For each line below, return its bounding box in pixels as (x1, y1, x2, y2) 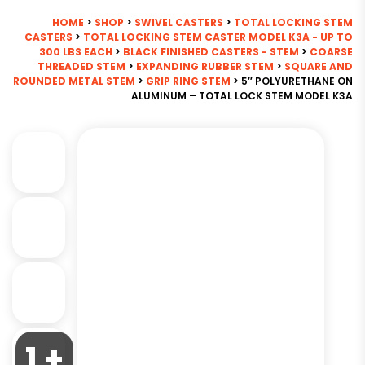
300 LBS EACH (39, 45, 112, 59)
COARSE (310, 45, 353, 59)
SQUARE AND (284, 59, 353, 73)
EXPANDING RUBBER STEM (136, 59, 274, 73)
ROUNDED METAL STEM (13, 74, 135, 88)
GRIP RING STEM (146, 74, 231, 88)
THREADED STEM (37, 59, 125, 73)
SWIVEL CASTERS (134, 15, 223, 29)
